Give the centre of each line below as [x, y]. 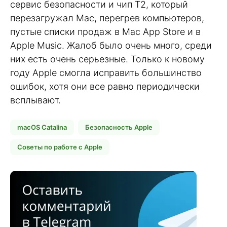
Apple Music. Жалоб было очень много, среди [111, 45]
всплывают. [35, 100]
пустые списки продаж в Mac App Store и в [105, 31]
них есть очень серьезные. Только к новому [107, 59]
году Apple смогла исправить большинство [106, 72]
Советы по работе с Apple [60, 147]
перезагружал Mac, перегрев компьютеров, [107, 18]
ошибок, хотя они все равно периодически [105, 86]
